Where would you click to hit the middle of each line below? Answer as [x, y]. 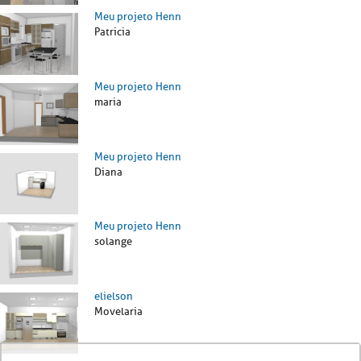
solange [113, 242]
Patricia [112, 32]
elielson [114, 296]
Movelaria [118, 311]
